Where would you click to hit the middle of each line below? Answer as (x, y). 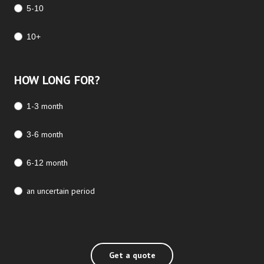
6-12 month (47, 162)
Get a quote (132, 255)
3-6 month (45, 134)
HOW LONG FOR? (57, 80)
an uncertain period (61, 191)
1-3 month (45, 106)
